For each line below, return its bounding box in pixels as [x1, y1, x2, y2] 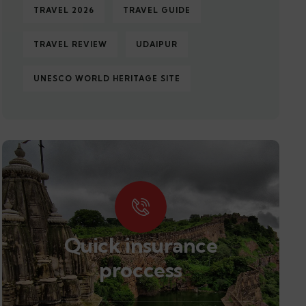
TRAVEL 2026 [33, 5, 95, 15]
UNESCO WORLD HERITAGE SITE [33, 74, 181, 83]
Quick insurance [64, 232, 218, 258]
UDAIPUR [136, 40, 178, 49]
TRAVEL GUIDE [123, 5, 191, 15]
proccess [99, 257, 183, 283]
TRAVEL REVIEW [33, 40, 108, 49]
